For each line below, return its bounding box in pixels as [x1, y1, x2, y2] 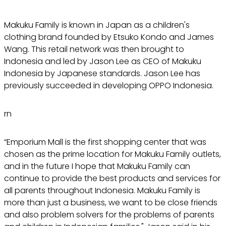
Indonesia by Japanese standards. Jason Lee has [4, 67, 200, 79]
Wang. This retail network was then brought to [4, 43, 184, 55]
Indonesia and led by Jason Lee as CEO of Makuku [4, 55, 201, 67]
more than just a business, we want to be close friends [4, 196, 217, 208]
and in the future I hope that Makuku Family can [4, 160, 190, 172]
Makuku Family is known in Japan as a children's [4, 19, 190, 31]
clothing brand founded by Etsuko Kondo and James [4, 31, 214, 43]
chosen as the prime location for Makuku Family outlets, [4, 148, 221, 160]
